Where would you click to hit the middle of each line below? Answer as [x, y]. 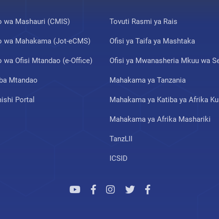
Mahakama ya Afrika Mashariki [160, 119]
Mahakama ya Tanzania [148, 80]
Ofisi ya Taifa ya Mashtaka [152, 41]
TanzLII [121, 139]
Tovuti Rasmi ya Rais [143, 21]
